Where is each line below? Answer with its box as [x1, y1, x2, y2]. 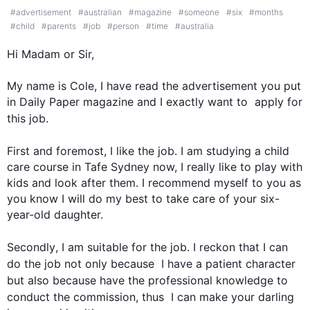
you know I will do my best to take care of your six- [7, 192, 280, 206]
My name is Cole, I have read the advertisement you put [7, 79, 301, 93]
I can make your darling [164, 290, 294, 304]
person [113, 21, 139, 31]
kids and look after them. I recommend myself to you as [7, 176, 301, 190]
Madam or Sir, [18, 47, 94, 61]
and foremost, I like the [30, 144, 158, 158]
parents [47, 21, 76, 31]
